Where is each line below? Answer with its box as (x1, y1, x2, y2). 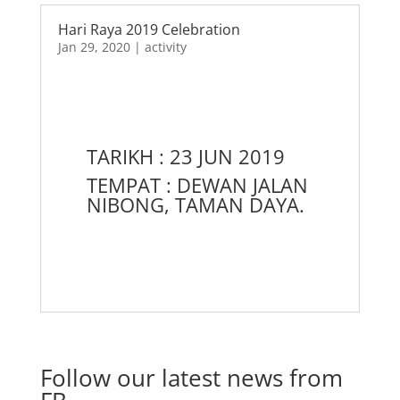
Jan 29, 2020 (57, 38, 130, 56)
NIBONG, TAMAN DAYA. (86, 191, 304, 219)
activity (144, 38, 187, 56)
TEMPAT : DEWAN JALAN (86, 171, 308, 199)
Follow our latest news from (39, 362, 343, 395)
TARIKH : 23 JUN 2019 (86, 143, 285, 171)
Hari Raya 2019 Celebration (57, 20, 240, 40)
